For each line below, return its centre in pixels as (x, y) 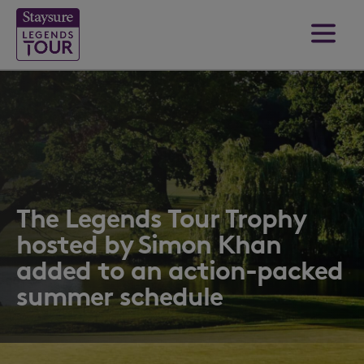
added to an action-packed (180, 270)
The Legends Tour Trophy (161, 218)
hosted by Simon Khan (149, 244)
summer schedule (119, 296)
